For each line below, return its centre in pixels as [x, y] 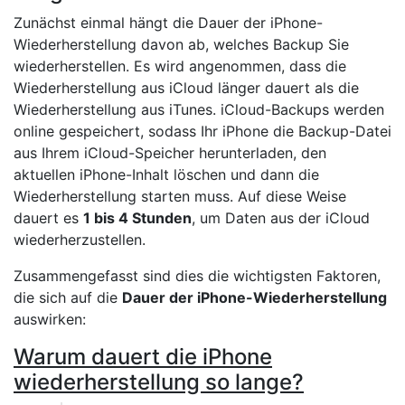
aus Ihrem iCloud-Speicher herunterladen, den [170, 153]
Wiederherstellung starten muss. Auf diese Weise [180, 197]
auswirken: [50, 320]
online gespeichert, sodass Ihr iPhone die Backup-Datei [202, 132]
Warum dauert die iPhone [143, 357]
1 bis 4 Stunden [137, 218]
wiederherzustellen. [80, 240]
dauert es [48, 218]
